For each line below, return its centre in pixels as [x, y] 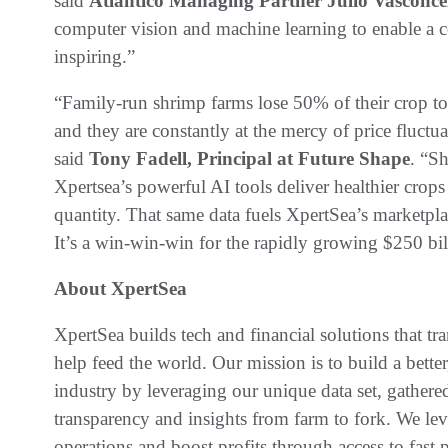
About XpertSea [120, 288]
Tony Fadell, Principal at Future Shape [249, 158]
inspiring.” [94, 56]
